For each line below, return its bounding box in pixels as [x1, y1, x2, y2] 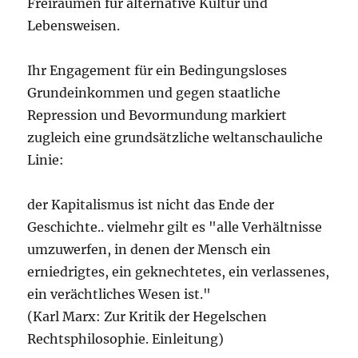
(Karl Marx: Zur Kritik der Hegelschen [27, 308, 268, 324]
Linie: [27, 151, 65, 168]
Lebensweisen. [27, 17, 121, 34]
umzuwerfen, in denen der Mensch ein [27, 241, 272, 257]
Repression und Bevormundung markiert [27, 106, 288, 123]
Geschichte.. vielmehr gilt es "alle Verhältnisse [27, 218, 323, 235]
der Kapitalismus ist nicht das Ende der [27, 196, 275, 213]
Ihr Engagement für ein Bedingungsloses [27, 62, 288, 78]
